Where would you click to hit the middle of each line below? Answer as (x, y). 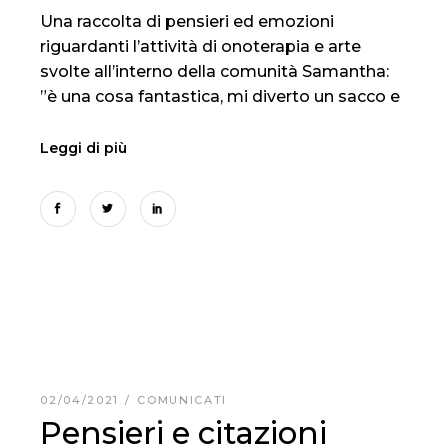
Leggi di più (84, 147)
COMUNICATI (182, 399)
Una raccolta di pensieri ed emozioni (187, 22)
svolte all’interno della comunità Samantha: (215, 72)
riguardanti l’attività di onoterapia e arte (201, 47)
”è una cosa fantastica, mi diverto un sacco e (220, 97)
